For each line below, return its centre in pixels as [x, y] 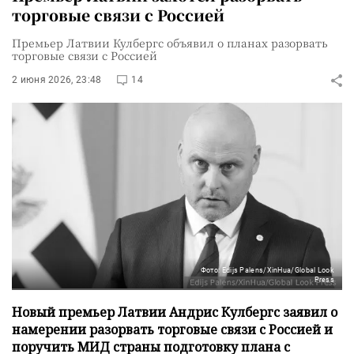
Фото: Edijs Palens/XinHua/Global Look [267, 270]
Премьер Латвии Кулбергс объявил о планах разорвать [170, 43]
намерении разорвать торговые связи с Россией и [172, 329]
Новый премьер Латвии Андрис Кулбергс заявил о [175, 312]
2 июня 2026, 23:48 [57, 80]
